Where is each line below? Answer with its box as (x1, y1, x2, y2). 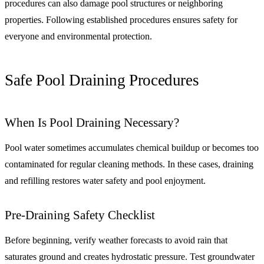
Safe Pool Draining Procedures (5, 71, 199, 90)
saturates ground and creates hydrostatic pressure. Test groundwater (5, 251, 255, 262)
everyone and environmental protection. (5, 31, 152, 42)
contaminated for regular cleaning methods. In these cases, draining (5, 159, 253, 169)
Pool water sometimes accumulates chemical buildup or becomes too (5, 143, 259, 153)
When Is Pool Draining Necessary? (5, 115, 179, 129)
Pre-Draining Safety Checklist (5, 207, 155, 222)
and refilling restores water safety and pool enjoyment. (5, 176, 206, 186)
